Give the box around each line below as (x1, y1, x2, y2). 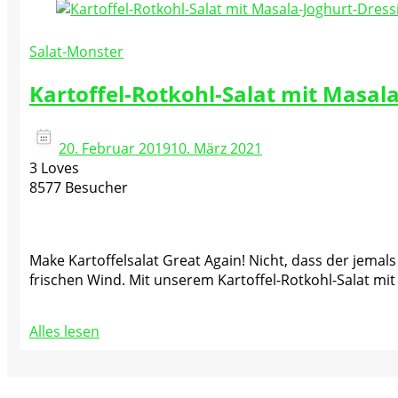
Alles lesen (29, 321, 99, 341)
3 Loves (29, 157, 79, 178)
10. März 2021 (171, 138, 262, 158)
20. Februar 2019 (59, 138, 171, 158)
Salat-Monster (29, 42, 123, 61)
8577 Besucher (29, 177, 128, 197)
